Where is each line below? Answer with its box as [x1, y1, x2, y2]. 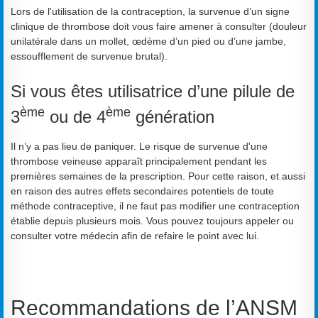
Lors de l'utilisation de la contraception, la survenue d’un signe [11, 5, 290, 17]
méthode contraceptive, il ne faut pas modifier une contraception [11, 199, 300, 212]
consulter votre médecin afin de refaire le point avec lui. [11, 229, 259, 241]
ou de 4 [45, 106, 106, 126]
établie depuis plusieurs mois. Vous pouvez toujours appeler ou [11, 214, 294, 226]
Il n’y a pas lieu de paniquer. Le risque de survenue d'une [11, 140, 268, 152]
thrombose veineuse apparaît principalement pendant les [11, 155, 267, 167]
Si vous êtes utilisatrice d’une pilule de [11, 81, 295, 101]
